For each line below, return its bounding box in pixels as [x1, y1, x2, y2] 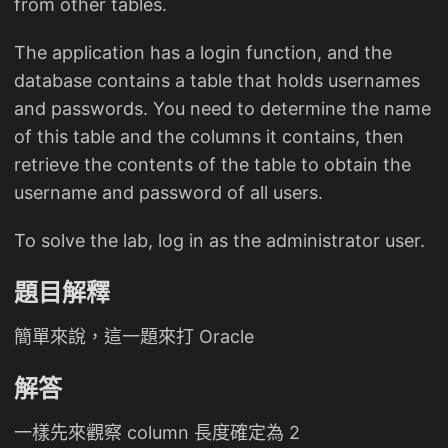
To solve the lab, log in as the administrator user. [14, 230, 425, 252]
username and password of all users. [14, 182, 323, 204]
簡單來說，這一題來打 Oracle [14, 326, 254, 348]
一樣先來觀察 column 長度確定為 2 [14, 422, 300, 444]
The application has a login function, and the [14, 42, 392, 64]
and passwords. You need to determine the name [14, 98, 431, 120]
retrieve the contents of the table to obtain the [14, 154, 411, 176]
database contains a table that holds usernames [14, 70, 420, 92]
